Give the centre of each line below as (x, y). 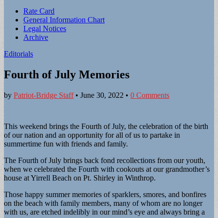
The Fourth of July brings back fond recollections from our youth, (105, 160)
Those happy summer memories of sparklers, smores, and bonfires (105, 194)
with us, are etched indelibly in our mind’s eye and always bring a (104, 212)
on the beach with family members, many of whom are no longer (103, 203)
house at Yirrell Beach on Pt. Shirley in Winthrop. (80, 178)
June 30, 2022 (102, 95)
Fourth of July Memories (67, 74)
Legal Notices (45, 28)
